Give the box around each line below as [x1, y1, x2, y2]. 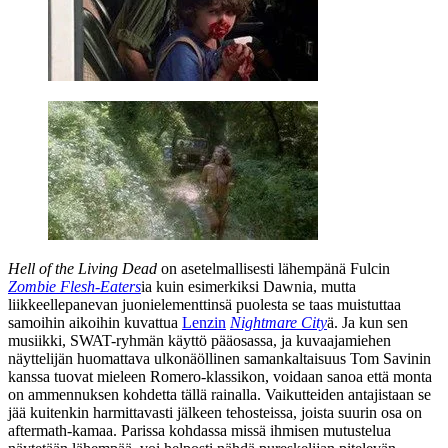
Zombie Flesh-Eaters [8, 277, 141, 295]
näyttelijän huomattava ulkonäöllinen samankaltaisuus [8, 349, 350, 367]
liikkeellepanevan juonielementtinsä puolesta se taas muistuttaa [8, 295, 401, 313]
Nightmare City [230, 313, 327, 331]
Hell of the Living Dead [8, 259, 157, 277]
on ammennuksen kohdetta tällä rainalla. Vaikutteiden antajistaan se [8, 385, 431, 403]
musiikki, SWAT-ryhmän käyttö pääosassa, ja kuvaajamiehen [8, 331, 391, 349]
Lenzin [182, 313, 226, 331]
